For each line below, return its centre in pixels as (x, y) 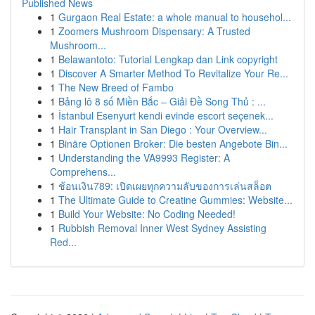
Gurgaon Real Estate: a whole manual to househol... (175, 17)
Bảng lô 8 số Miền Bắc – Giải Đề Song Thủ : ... (162, 101)
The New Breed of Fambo (116, 87)
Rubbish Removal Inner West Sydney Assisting (162, 228)
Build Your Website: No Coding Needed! (147, 214)
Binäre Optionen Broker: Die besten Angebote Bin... (173, 143)
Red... (63, 242)
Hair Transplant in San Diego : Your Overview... (163, 129)
